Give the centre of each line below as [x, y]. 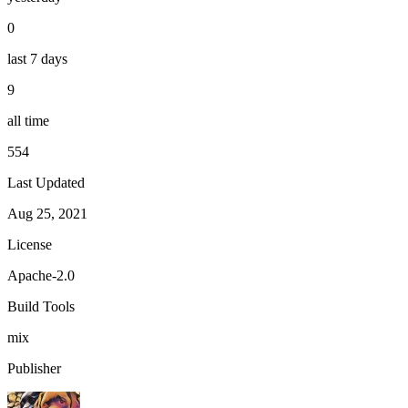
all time [28, 120]
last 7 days [37, 58]
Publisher [34, 368]
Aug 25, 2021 [47, 213]
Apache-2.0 [41, 275]
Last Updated [46, 182]
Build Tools [41, 306]
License [30, 244]
